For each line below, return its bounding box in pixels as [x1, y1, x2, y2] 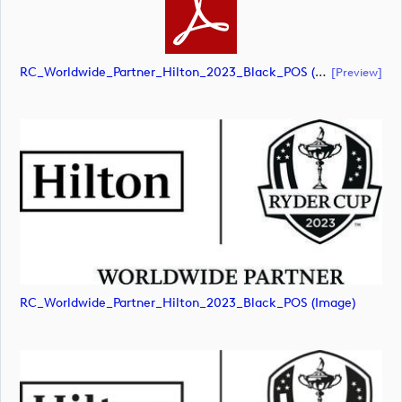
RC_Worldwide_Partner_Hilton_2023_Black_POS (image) [20, 295, 355, 311]
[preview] [331, 65, 382, 80]
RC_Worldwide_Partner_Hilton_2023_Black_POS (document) [315, 65, 327, 81]
